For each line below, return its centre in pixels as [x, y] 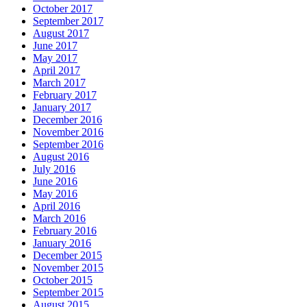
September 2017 [68, 21]
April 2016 [57, 206]
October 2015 [63, 280]
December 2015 [67, 256]
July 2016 [54, 169]
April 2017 [57, 71]
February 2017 [65, 95]
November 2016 [68, 132]
